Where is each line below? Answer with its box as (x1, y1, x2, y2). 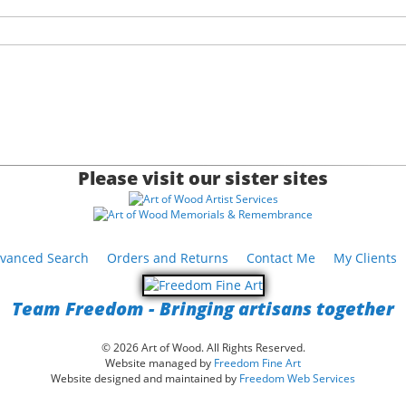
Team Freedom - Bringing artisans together (12, 296, 394, 321)
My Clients (333, 249, 397, 266)
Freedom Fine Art (214, 355, 301, 371)
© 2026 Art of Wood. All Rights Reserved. (101, 340, 305, 355)
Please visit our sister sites (78, 166, 328, 190)
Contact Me (246, 249, 315, 266)
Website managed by (105, 355, 214, 371)
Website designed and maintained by (51, 371, 239, 386)
